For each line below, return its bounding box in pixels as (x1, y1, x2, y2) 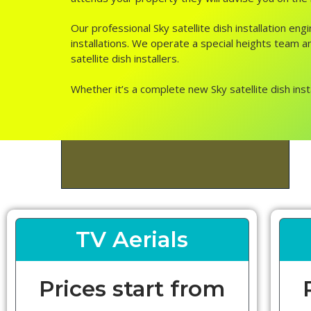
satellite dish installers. (71, 51, 179, 66)
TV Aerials (76, 226, 189, 253)
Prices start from (39, 275, 226, 302)
